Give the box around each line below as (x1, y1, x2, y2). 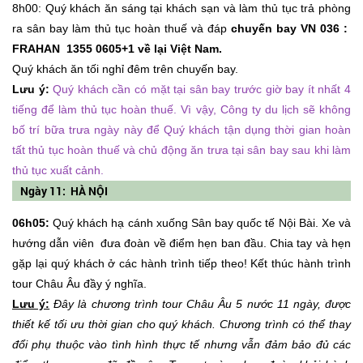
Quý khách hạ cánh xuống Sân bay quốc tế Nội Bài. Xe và (49, 216, 351, 229)
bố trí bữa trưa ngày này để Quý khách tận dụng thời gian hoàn (12, 122, 351, 136)
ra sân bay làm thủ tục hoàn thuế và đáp (12, 21, 231, 35)
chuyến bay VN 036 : (231, 21, 351, 35)
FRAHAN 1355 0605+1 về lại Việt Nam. (12, 41, 225, 55)
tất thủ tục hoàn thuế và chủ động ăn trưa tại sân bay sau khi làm (12, 143, 351, 156)
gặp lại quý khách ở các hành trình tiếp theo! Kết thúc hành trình (12, 256, 351, 270)
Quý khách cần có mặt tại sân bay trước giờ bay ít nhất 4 (53, 82, 352, 96)
